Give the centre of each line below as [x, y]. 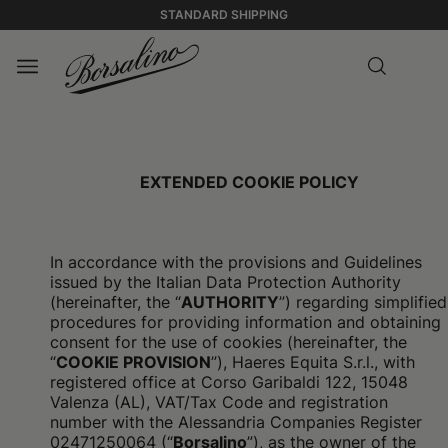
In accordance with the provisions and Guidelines [236, 262]
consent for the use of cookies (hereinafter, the [228, 342]
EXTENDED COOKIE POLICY [249, 182]
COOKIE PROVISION [133, 362]
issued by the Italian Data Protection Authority [225, 282]
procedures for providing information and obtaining [245, 322]
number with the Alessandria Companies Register [236, 422]
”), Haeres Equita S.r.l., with [313, 362]
